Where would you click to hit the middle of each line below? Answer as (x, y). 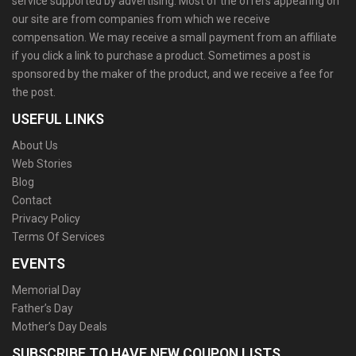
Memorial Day (46, 290)
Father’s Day (43, 309)
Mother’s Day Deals (60, 327)
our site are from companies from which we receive (141, 19)
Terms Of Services (58, 237)
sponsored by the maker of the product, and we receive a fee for (173, 74)
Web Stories (42, 164)
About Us (35, 146)
